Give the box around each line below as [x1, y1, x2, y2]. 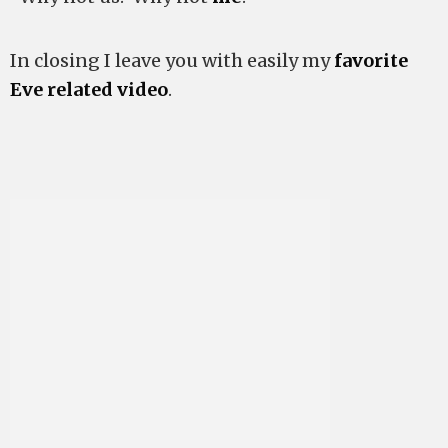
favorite [334, 49, 408, 72]
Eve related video [10, 78, 168, 101]
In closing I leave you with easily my [10, 49, 334, 72]
